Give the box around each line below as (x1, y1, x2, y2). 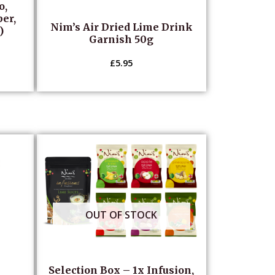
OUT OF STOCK (85, 207, 158, 222)
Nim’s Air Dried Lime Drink (50, 20, 193, 33)
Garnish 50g (89, 33, 154, 45)
